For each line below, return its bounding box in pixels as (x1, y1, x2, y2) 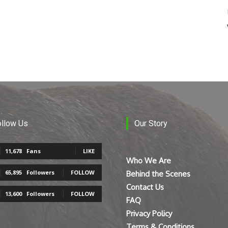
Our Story (134, 119, 167, 129)
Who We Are (126, 156, 171, 166)
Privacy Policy (126, 209, 172, 219)
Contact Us (126, 182, 164, 192)
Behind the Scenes (126, 169, 190, 179)
